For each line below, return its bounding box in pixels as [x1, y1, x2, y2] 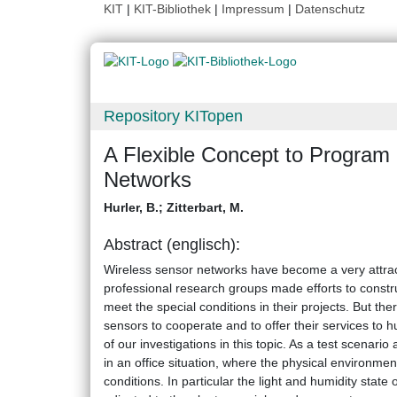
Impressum [222, 2, 284, 16]
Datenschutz [295, 2, 365, 16]
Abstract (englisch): [104, 236, 240, 254]
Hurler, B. [104, 200, 159, 215]
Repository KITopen [104, 107, 243, 126]
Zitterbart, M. [167, 200, 244, 215]
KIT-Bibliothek [134, 2, 214, 16]
